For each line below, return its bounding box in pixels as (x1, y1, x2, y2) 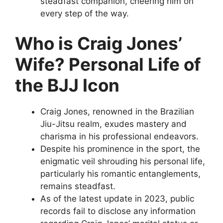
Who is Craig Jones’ (15, 32, 182, 54)
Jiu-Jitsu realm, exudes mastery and (40, 118, 187, 129)
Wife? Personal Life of (15, 53, 201, 75)
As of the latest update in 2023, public (40, 193, 194, 204)
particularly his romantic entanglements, (40, 168, 201, 179)
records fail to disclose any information (40, 206, 196, 216)
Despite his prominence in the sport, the (40, 143, 200, 154)
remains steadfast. (40, 181, 115, 191)
